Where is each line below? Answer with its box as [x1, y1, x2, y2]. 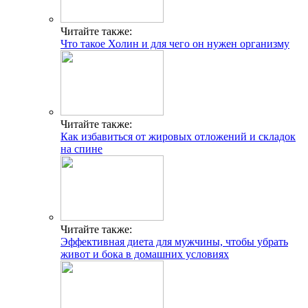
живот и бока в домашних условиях [60, 248, 229, 261]
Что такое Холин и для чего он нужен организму [60, 38, 289, 50]
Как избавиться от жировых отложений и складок [60, 131, 296, 143]
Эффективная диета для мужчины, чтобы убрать [60, 236, 288, 248]
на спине [60, 143, 102, 155]
